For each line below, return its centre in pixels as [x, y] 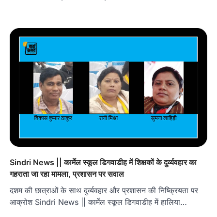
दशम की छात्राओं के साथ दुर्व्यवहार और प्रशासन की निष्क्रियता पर [104, 190]
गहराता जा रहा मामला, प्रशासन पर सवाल [67, 174]
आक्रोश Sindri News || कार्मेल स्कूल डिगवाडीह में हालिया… [98, 202]
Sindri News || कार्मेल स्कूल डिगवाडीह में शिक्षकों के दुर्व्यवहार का [103, 162]
